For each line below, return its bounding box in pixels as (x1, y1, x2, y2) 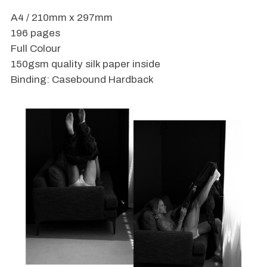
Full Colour (10, 43, 61, 55)
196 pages (10, 27, 60, 39)
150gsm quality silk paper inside (10, 58, 160, 70)
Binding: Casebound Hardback (10, 74, 154, 86)
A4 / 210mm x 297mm (10, 12, 113, 24)
